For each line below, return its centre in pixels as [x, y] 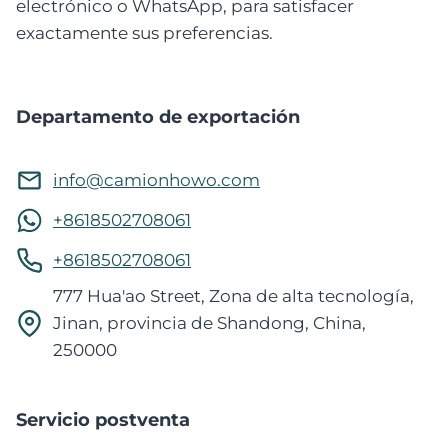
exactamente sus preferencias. [144, 33]
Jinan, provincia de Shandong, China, [209, 323]
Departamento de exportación [158, 117]
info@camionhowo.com [156, 180]
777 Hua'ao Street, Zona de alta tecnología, [233, 296]
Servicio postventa [103, 420]
